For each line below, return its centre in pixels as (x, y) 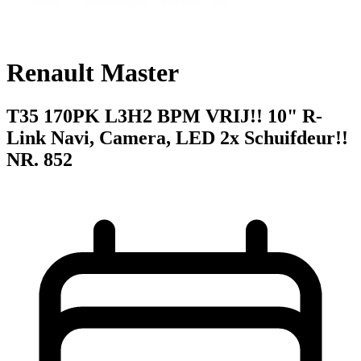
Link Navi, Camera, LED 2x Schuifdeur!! (177, 137)
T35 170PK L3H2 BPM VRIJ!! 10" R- (164, 116)
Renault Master (93, 73)
